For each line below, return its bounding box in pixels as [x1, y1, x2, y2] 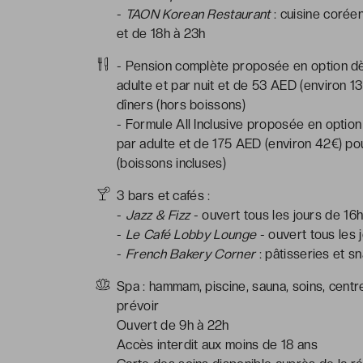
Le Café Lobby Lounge [125, 226, 257, 242]
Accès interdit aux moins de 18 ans [117, 336, 318, 352]
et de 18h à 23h [117, 25, 206, 41]
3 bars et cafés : [117, 187, 211, 203]
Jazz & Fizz [125, 207, 190, 223]
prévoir [117, 297, 160, 314]
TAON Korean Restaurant [125, 6, 271, 22]
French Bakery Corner [125, 246, 256, 262]
